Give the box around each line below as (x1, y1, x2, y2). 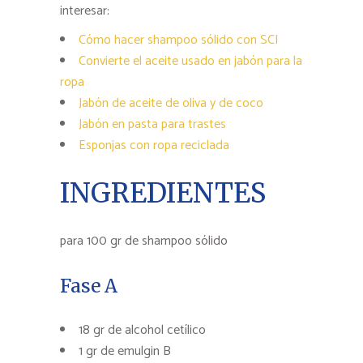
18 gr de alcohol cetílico (79, 318, 206, 341)
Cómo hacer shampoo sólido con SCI (79, 28, 279, 51)
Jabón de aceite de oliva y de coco (79, 92, 263, 114)
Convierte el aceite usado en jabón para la (79, 49, 302, 72)
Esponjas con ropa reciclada (79, 134, 229, 156)
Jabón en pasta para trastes (79, 113, 226, 135)
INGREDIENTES (60, 176, 266, 210)
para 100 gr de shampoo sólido (60, 229, 228, 252)
